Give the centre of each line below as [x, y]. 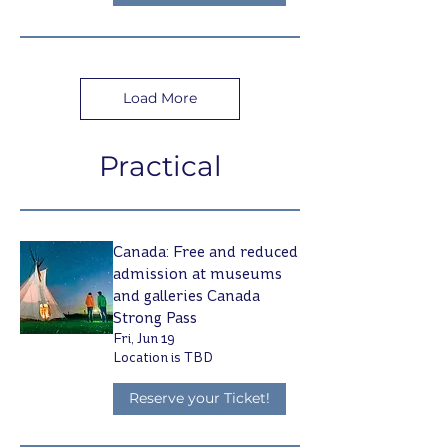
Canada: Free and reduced [205, 251]
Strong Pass [155, 317]
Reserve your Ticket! [199, 398]
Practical [160, 165]
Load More [160, 98]
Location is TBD [163, 357]
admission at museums [197, 273]
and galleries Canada [186, 295]
